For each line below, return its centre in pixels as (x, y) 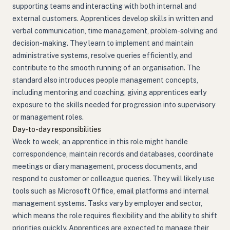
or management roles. (48, 117)
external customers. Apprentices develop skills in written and (113, 18)
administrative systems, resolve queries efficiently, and (102, 55)
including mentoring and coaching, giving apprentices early (109, 92)
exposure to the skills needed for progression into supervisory (114, 105)
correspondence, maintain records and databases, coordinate (113, 154)
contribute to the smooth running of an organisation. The (106, 68)
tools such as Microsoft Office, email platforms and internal (111, 191)
